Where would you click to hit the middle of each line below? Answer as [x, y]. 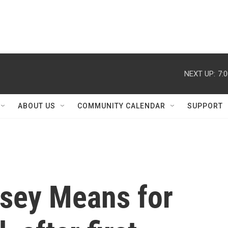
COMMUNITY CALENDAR [121, 106]
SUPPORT [205, 106]
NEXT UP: [200, 74]
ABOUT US [37, 106]
